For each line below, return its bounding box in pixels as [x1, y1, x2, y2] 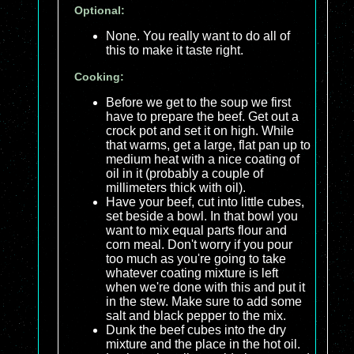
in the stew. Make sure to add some [106, 295, 302, 309]
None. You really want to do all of [106, 29, 290, 43]
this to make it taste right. [106, 43, 243, 58]
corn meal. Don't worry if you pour [106, 238, 292, 252]
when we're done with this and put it [106, 281, 305, 295]
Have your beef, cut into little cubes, [106, 195, 304, 209]
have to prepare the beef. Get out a [106, 110, 299, 124]
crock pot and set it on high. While [106, 124, 294, 138]
